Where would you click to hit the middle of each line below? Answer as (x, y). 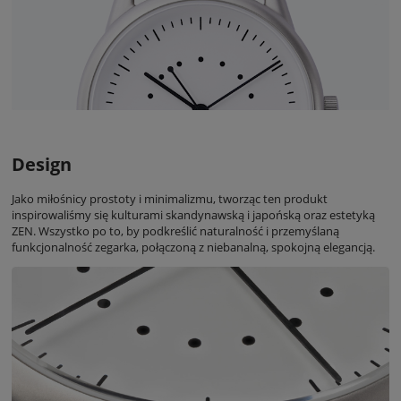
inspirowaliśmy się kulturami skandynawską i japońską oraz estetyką (193, 215)
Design (42, 165)
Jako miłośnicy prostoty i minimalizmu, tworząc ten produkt (170, 199)
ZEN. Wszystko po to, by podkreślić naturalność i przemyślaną (175, 231)
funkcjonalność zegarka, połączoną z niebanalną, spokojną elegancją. (193, 247)
